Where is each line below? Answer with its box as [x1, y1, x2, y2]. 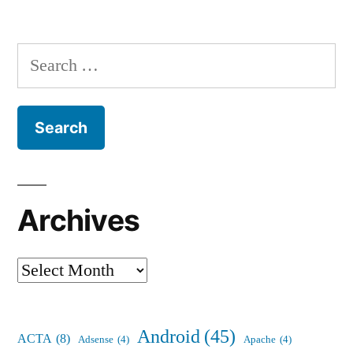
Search [17, 46, 64, 69]
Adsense [78, 333, 113, 347]
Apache [243, 333, 276, 347]
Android [137, 325, 200, 350]
